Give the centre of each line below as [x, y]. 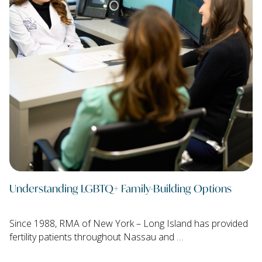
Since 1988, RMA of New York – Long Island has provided [129, 224]
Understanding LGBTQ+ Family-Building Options [120, 188]
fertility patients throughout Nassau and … [96, 237]
